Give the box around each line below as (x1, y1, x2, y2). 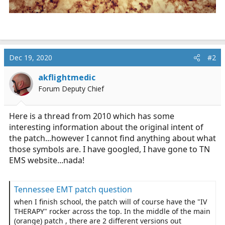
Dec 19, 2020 (9, 53, 52, 62)
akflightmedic (38, 72, 95, 83)
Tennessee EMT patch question (14, 184, 132, 195)
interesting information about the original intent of (9, 122, 203, 133)
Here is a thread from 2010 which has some (9, 110, 174, 122)
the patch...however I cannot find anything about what (9, 133, 216, 144)
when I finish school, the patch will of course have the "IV (14, 196, 207, 206)
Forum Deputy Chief (38, 84, 104, 93)
